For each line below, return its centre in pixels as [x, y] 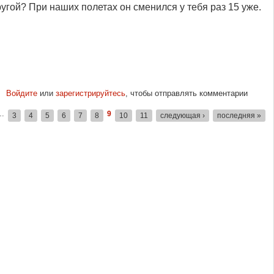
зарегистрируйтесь [90, 93]
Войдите [21, 93]
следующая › [183, 116]
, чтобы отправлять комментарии [186, 93]
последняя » [239, 116]
